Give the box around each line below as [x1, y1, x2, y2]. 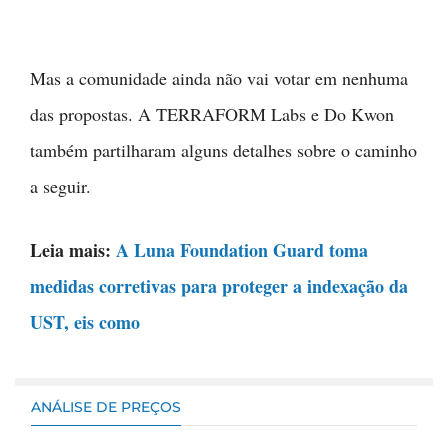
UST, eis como [30, 309, 140, 336]
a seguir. [30, 174, 91, 199]
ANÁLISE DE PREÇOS [31, 398, 181, 417]
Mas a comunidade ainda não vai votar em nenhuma [30, 66, 408, 91]
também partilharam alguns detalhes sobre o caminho [30, 138, 417, 163]
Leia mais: [30, 237, 116, 264]
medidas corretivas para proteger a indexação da [30, 273, 408, 300]
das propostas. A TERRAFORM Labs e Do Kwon [30, 102, 394, 127]
